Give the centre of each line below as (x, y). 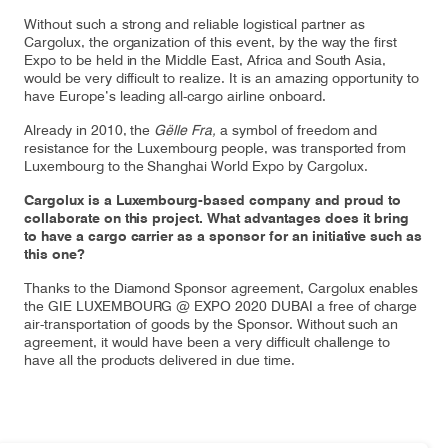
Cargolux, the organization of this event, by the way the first (211, 42)
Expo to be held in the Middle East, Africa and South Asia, (205, 60)
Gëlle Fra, (185, 130)
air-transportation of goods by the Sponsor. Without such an (211, 324)
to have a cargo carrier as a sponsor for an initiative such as (223, 236)
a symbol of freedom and (297, 130)
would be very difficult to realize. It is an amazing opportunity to (221, 78)
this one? (54, 254)
